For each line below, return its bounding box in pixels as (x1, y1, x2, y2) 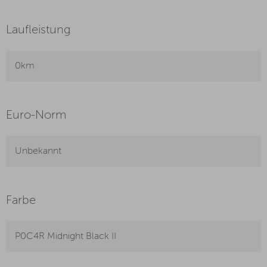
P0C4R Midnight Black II (15, 232, 116, 242)
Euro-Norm (6, 110, 66, 122)
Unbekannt (15, 147, 61, 157)
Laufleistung (6, 24, 70, 37)
